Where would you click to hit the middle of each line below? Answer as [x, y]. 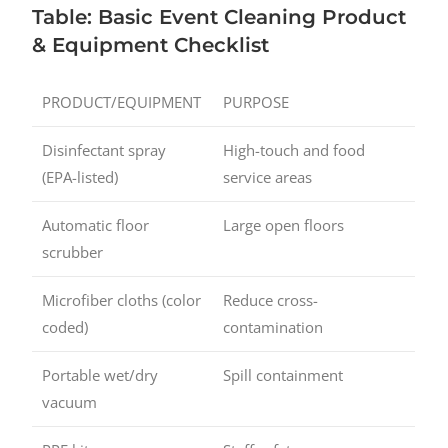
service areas [268, 177]
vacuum [70, 402]
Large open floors [284, 225]
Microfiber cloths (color [122, 300]
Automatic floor [96, 225]
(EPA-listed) [80, 177]
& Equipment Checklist [151, 45]
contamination [273, 327]
